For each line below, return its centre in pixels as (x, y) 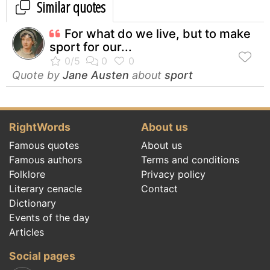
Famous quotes (44, 145)
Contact (159, 188)
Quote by (37, 75)
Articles (27, 232)
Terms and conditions (190, 159)
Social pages (42, 256)
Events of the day (49, 217)
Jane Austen (96, 75)
